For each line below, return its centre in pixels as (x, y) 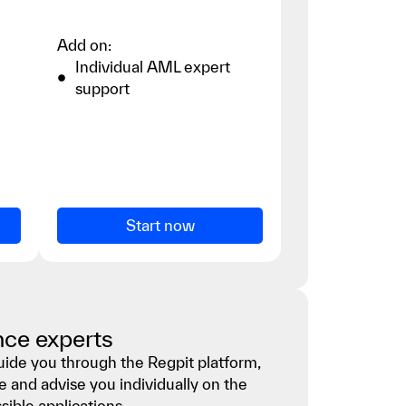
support (103, 88)
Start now (160, 225)
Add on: (85, 44)
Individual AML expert (153, 66)
